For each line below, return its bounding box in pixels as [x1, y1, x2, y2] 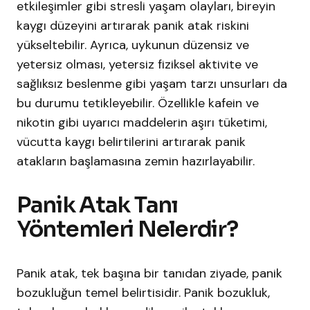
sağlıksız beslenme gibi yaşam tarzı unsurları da [17, 75, 287, 93]
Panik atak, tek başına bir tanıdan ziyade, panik [17, 265, 282, 282]
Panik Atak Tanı [17, 191, 178, 219]
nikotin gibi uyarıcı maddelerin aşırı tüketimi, [17, 114, 267, 131]
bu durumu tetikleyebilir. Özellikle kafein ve [17, 95, 259, 112]
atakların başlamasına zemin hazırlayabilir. [17, 153, 255, 170]
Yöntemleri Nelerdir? [17, 215, 238, 244]
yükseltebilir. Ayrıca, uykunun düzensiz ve [17, 37, 249, 54]
